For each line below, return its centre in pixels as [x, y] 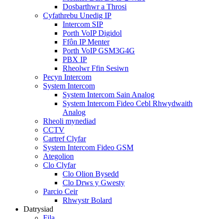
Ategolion [58, 156]
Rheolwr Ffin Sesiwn [96, 68]
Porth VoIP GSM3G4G [99, 51]
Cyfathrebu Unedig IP [77, 15]
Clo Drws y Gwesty [94, 183]
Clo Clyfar [59, 165]
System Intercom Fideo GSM [88, 147]
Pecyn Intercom [67, 77]
